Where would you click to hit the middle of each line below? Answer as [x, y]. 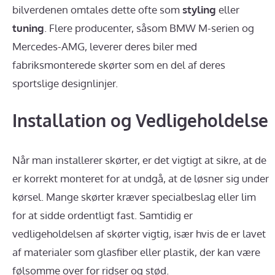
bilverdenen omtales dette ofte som [97, 10]
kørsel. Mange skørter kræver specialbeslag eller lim [134, 196]
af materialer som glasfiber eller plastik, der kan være [136, 252]
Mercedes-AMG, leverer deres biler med [105, 47]
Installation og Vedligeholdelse [140, 120]
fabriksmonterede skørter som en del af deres [119, 65]
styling [199, 10]
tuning [28, 28]
